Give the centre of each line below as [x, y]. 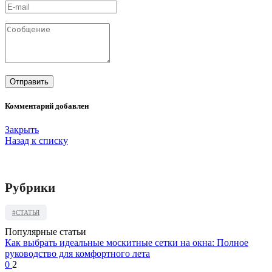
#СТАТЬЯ [26, 213]
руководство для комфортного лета [77, 254]
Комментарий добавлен [47, 106]
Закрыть [22, 130]
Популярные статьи [46, 232]
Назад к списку [36, 141]
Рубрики [30, 188]
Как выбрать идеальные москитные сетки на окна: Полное [127, 243]
